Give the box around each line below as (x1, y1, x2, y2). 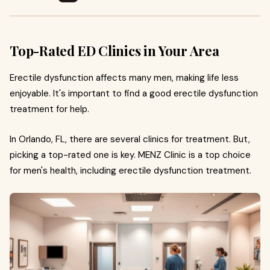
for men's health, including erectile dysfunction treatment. (10, 165, 251, 177)
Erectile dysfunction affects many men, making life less (10, 72, 239, 84)
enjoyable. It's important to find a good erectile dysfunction (10, 87, 258, 99)
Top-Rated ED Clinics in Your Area (10, 42, 219, 60)
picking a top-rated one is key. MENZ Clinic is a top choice (10, 149, 251, 161)
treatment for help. (10, 103, 89, 115)
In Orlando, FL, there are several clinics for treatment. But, (10, 133, 250, 145)
